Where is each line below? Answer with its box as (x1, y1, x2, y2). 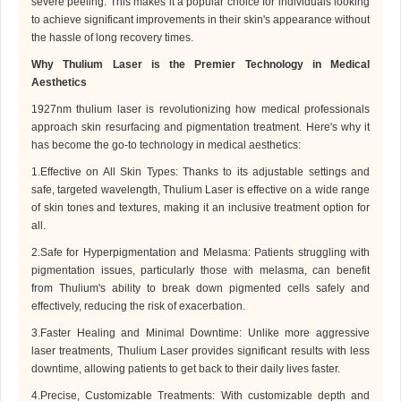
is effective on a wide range (233, 183, 371, 197)
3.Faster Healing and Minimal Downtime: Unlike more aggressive (31, 327, 370, 340)
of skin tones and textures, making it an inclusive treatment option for (31, 201, 370, 215)
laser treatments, (31, 345, 117, 358)
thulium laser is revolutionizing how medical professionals (72, 103, 370, 116)
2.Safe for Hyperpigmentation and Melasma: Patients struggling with (31, 246, 370, 260)
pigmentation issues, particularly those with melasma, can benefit (31, 264, 370, 277)
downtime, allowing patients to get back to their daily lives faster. (31, 363, 340, 376)
